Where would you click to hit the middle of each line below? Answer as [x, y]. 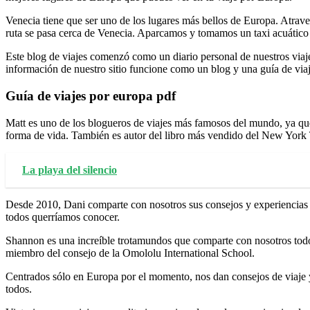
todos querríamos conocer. [63, 217]
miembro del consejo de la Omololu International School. [130, 253]
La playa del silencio [70, 170]
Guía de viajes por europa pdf [91, 96]
